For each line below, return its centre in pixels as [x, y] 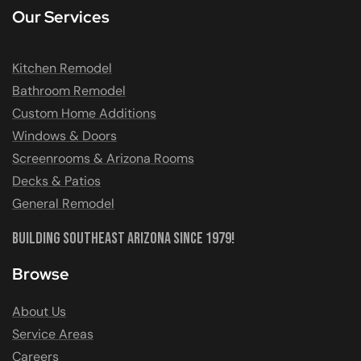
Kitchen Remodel [62, 68]
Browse [41, 274]
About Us [39, 312]
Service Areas [53, 334]
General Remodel [63, 204]
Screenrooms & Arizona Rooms [103, 159]
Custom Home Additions [84, 114]
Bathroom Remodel [69, 91]
